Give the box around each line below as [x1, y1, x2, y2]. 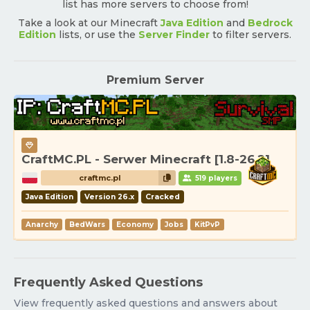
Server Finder [138, 28, 210, 41]
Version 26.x [84, 192, 134, 202]
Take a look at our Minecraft [17, 17, 161, 29]
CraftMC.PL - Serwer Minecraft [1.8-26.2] [21, 152, 270, 167]
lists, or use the [56, 28, 138, 41]
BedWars [69, 220, 105, 230]
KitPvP [194, 220, 220, 230]
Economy [116, 220, 154, 230]
